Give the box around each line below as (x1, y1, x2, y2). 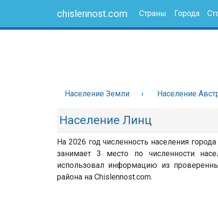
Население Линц (59, 113, 152, 127)
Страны (139, 9, 166, 18)
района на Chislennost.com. (57, 172, 152, 182)
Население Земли (65, 89, 129, 98)
